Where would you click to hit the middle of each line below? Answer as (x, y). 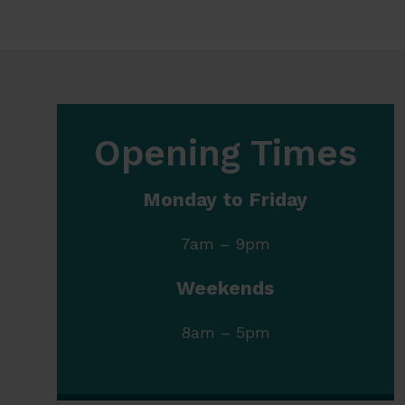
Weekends (226, 288)
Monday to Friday (226, 200)
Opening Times (225, 154)
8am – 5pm (225, 333)
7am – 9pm (225, 244)
